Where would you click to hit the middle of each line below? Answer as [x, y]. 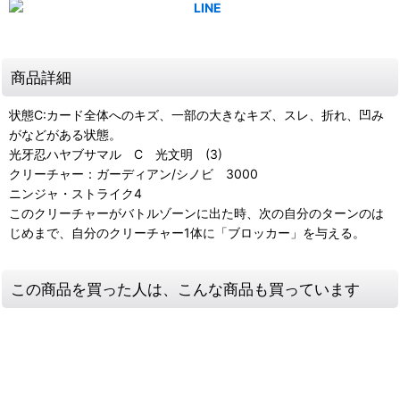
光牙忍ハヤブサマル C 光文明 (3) [116, 154]
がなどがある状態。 [65, 135]
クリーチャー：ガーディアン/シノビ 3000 [133, 174]
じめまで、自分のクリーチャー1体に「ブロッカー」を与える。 [187, 233]
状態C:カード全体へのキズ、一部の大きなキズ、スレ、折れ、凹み [196, 115]
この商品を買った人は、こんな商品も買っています [185, 289]
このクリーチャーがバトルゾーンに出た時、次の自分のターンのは [196, 213]
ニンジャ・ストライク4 [75, 194]
